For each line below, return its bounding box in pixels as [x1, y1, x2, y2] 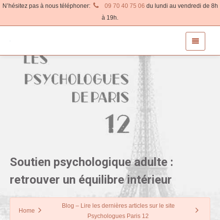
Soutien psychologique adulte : [10, 155, 173, 169]
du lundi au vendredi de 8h [144, 2, 218, 9]
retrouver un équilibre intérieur [10, 173, 172, 187]
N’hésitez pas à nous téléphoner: [2, 2, 92, 9]
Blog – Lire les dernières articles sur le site [61, 202, 175, 209]
